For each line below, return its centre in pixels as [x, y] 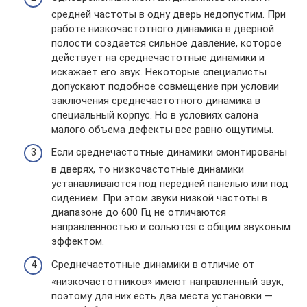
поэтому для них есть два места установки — [162, 296]
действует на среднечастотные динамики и [158, 57]
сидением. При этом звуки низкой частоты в [159, 198]
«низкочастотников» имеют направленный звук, [168, 281]
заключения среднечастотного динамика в [156, 100]
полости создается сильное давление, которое [167, 43]
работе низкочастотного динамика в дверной [163, 28]
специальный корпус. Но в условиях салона [155, 115]
